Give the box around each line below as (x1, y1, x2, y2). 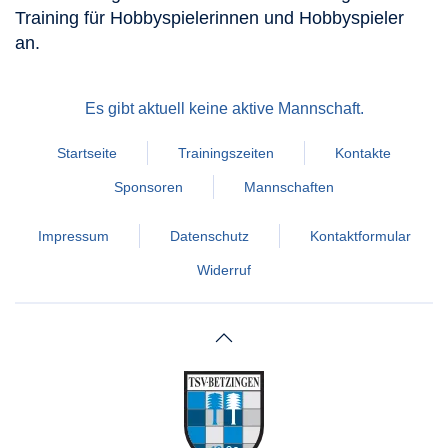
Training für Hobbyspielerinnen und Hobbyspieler (15, 8, 404, 29)
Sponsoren (114, 179, 183, 196)
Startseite (57, 145, 117, 162)
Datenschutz (169, 228, 249, 245)
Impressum (37, 228, 109, 245)
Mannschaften (244, 179, 334, 196)
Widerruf (197, 262, 251, 279)
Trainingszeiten (178, 145, 274, 162)
